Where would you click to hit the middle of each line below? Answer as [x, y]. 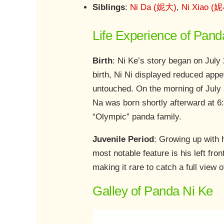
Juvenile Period [123, 139]
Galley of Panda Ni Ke [153, 191]
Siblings [109, 7]
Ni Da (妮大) [153, 7]
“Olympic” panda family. [137, 116]
